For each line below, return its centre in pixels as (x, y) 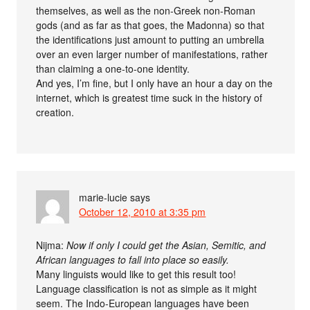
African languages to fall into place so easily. (133, 259)
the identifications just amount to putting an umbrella (151, 39)
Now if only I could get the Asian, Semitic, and (166, 245)
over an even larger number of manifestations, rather (152, 54)
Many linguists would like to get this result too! (136, 274)
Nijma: (52, 245)
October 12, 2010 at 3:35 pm (143, 211)
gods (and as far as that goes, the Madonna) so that (151, 25)
